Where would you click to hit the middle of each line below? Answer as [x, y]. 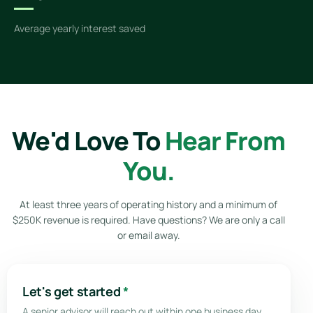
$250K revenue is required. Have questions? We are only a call [148, 219]
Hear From [225, 140]
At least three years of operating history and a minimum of [149, 204]
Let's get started [72, 291]
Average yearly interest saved [80, 28]
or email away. [148, 235]
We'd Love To [86, 140]
